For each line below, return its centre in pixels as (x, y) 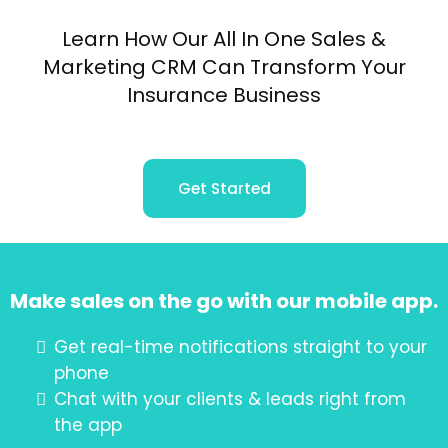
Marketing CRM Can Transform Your (224, 67)
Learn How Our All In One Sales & (224, 39)
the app (88, 425)
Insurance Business (224, 95)
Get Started (224, 188)
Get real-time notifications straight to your (240, 347)
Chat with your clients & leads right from (230, 399)
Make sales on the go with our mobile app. (224, 301)
